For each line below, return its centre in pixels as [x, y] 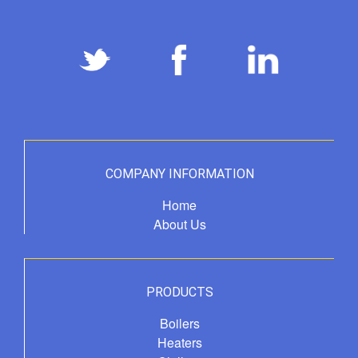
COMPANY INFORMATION [179, 173]
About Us [179, 224]
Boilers [179, 323]
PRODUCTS [179, 292]
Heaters [179, 342]
